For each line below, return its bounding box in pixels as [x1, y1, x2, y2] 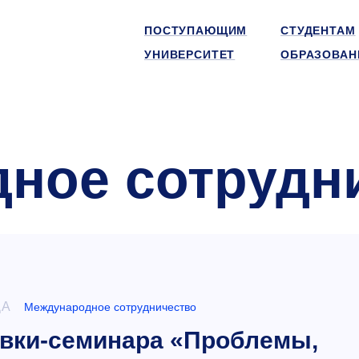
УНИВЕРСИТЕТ [144, 48, 236, 61]
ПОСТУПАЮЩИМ [144, 24, 248, 37]
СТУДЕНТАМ [280, 24, 356, 37]
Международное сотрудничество [23, 301, 196, 313]
